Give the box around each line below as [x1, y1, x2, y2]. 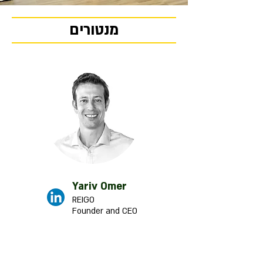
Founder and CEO [72, 205, 137, 217]
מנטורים [69, 21, 119, 40]
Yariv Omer [72, 180, 127, 193]
